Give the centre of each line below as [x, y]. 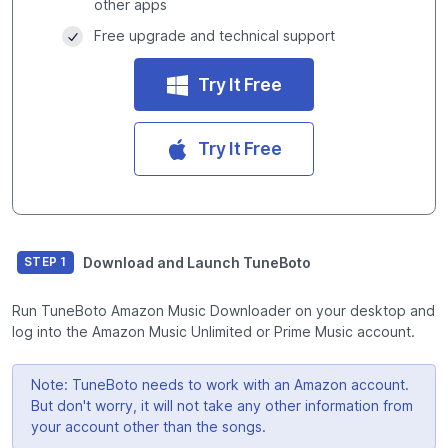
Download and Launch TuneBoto [196, 262]
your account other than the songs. [148, 427]
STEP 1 [45, 261]
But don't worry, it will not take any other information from [221, 406]
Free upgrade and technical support [214, 36]
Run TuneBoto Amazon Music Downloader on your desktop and [223, 310]
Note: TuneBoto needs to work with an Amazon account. [219, 385]
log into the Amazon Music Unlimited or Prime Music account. [213, 331]
